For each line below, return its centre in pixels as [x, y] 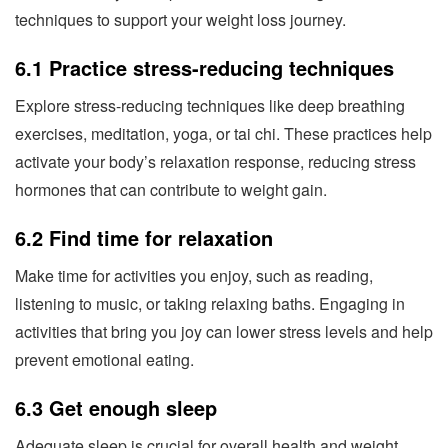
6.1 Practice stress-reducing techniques [204, 67]
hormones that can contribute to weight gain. [171, 189]
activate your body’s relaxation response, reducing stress [215, 161]
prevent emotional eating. [104, 359]
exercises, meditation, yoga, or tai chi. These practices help [223, 133]
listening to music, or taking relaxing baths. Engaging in [210, 303]
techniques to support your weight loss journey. [180, 19]
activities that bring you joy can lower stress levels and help [224, 331]
